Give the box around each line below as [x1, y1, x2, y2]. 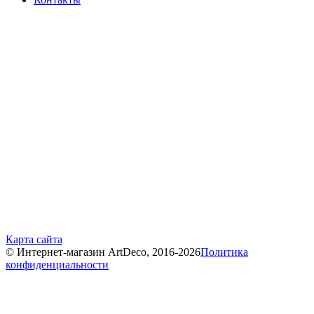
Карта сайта [6, 233, 62, 245]
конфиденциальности [6, 258, 109, 271]
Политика [200, 245, 248, 258]
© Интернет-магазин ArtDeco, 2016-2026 [6, 245, 200, 258]
